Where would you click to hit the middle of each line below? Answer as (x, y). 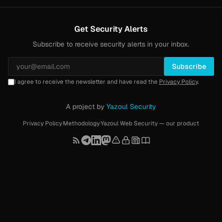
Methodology (81, 123)
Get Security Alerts (111, 29)
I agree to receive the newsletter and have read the (87, 82)
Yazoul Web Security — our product (150, 123)
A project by (86, 107)
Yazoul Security (131, 107)
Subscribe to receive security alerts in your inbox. (111, 44)
